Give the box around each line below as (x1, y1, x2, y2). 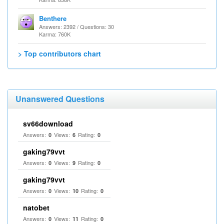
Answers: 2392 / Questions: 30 (39, 22, 114, 30)
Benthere (39, 13, 66, 23)
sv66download (23, 118, 73, 128)
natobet (23, 202, 49, 212)
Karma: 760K (39, 30, 70, 38)
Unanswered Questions (15, 93, 104, 104)
